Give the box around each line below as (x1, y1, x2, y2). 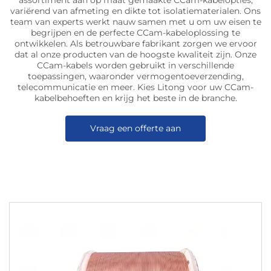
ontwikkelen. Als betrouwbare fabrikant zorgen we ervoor (14, 38, 257, 50)
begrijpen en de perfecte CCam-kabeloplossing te (31, 27, 240, 39)
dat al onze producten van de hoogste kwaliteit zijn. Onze (15, 49, 256, 60)
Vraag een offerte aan (90, 123, 181, 134)
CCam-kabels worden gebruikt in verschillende (37, 60, 234, 71)
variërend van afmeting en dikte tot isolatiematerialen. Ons (10, 5, 261, 17)
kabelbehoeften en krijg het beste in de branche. (34, 93, 237, 104)
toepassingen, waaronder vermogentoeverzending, (27, 71, 244, 82)
